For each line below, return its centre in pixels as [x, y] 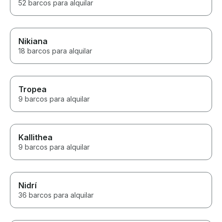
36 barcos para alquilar [56, 195]
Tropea [32, 89]
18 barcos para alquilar [55, 51]
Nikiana [33, 41]
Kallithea [35, 138]
